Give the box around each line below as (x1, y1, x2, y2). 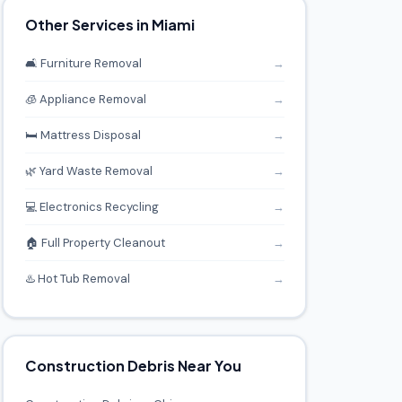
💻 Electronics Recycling (24, 198, 159, 214)
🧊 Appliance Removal (24, 91, 146, 107)
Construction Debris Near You (24, 355, 241, 375)
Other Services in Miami (24, 14, 195, 34)
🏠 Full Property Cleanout (24, 234, 165, 250)
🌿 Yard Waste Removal (24, 162, 153, 179)
